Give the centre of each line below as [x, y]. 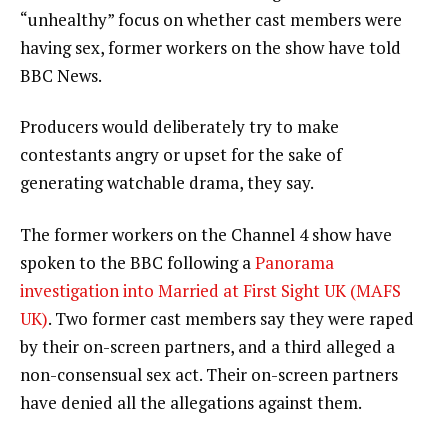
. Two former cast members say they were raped [231, 319]
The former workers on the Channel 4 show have [206, 235]
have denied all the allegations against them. [191, 403]
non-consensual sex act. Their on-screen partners [209, 375]
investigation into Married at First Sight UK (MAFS [210, 291]
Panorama [294, 263]
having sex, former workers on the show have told [210, 47]
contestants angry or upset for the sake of [181, 155]
